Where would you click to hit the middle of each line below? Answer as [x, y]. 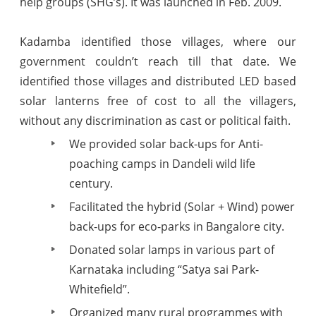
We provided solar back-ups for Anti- [166, 144]
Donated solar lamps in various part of [172, 250]
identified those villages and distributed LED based [158, 81]
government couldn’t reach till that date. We [158, 61]
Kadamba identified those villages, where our [158, 42]
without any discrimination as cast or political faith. [156, 121]
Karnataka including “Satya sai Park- [164, 269]
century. [91, 183]
